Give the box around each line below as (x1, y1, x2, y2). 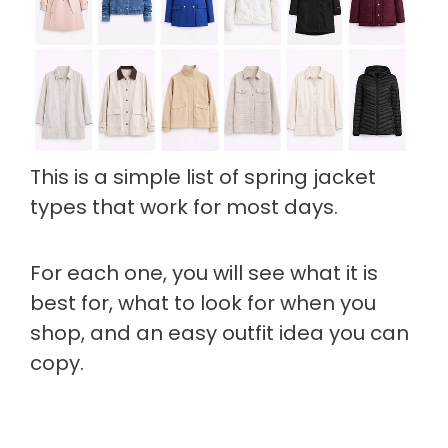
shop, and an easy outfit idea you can (30, 319, 409, 348)
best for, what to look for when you (30, 289, 376, 318)
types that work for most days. (30, 193, 338, 222)
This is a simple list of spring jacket (30, 163, 376, 192)
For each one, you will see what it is (30, 259, 378, 288)
